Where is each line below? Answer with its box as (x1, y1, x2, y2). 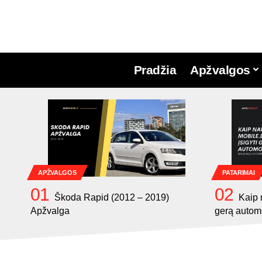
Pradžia (133, 63, 177, 77)
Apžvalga (30, 206, 70, 216)
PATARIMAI (222, 168, 255, 176)
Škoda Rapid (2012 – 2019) (54, 192, 170, 203)
